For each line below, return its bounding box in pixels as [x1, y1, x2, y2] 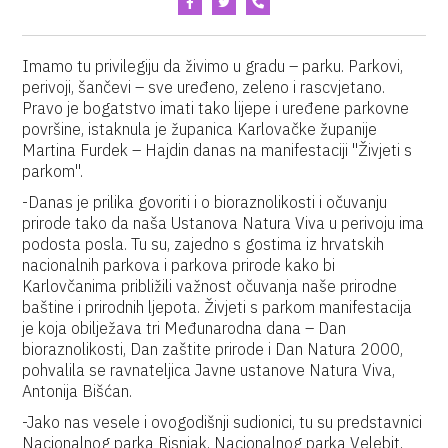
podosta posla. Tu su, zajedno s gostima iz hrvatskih [22, 234, 385, 254]
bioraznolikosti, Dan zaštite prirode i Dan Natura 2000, [22, 339, 404, 359]
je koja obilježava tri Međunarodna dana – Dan [22, 318, 347, 338]
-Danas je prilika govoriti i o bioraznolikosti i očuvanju [22, 192, 388, 212]
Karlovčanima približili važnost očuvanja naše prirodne [22, 276, 398, 296]
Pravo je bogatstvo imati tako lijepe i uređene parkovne [22, 98, 410, 118]
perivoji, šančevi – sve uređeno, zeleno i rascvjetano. [22, 77, 386, 97]
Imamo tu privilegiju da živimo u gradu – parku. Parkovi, [22, 56, 404, 76]
